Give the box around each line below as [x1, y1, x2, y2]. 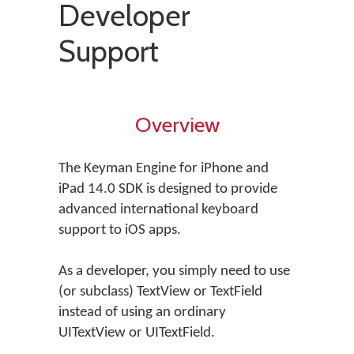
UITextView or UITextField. [58, 326, 215, 341]
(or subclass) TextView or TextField [58, 284, 262, 299]
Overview [134, 111, 220, 137]
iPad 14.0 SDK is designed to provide [58, 182, 277, 197]
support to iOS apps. [58, 223, 181, 238]
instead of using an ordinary [58, 305, 226, 320]
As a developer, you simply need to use [58, 264, 290, 279]
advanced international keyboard [58, 202, 258, 217]
